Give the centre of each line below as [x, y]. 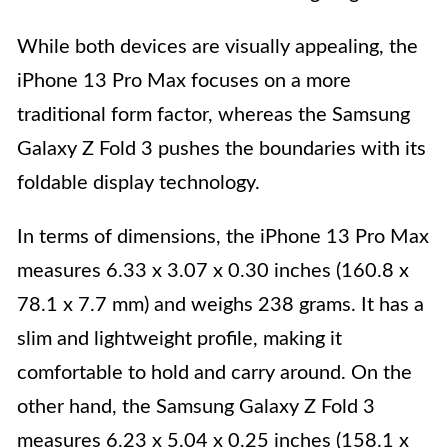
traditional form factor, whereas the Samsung [213, 115]
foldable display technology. [138, 183]
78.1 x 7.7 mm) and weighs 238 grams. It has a [220, 305]
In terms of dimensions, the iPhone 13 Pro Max [223, 237]
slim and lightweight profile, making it [179, 339]
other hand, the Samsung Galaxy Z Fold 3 [196, 407]
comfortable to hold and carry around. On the [214, 373]
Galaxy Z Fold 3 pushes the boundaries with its [221, 149]
